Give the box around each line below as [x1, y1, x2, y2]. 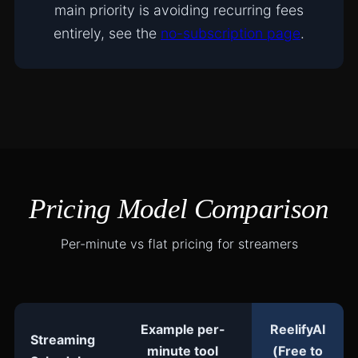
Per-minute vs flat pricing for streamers [60, 236, 298, 252]
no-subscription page [161, 25, 300, 42]
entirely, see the [54, 25, 161, 42]
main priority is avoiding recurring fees [54, 2, 304, 18]
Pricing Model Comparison [29, 193, 329, 225]
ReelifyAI [269, 321, 325, 337]
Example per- [140, 321, 225, 337]
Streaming [30, 332, 95, 348]
